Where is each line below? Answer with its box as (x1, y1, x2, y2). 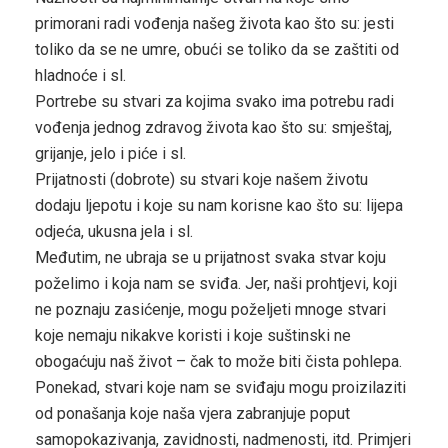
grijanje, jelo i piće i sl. (35, 144, 186, 164)
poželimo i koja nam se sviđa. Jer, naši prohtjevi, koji (35, 274, 397, 294)
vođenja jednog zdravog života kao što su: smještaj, (35, 118, 392, 138)
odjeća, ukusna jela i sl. (35, 222, 193, 242)
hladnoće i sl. (35, 66, 126, 86)
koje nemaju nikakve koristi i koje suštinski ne (35, 326, 351, 346)
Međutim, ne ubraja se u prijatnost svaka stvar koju (35, 248, 386, 268)
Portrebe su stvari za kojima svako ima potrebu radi (35, 92, 394, 112)
